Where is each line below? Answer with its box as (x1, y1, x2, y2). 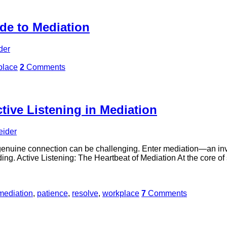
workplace (102, 189, 139, 198)
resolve (72, 189, 98, 198)
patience (37, 189, 68, 198)
